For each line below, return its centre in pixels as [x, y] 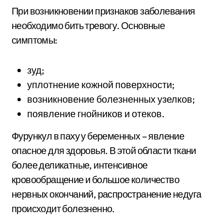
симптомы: [34, 40]
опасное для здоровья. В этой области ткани [104, 150]
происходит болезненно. [63, 209]
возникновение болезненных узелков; [111, 99]
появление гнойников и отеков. [96, 114]
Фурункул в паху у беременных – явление [98, 136]
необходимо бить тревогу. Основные [88, 25]
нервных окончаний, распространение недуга [107, 194]
